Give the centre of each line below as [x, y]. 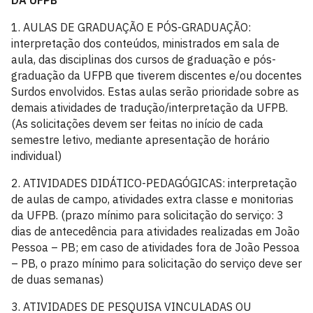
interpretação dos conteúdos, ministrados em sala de [145, 43]
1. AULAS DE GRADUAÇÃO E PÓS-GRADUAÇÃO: [131, 27]
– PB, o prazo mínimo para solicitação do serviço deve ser [156, 263]
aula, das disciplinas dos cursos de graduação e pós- [144, 59]
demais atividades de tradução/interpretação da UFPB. [150, 108]
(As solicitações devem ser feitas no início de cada [137, 124]
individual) [36, 156]
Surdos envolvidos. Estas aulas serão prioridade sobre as [155, 92]
